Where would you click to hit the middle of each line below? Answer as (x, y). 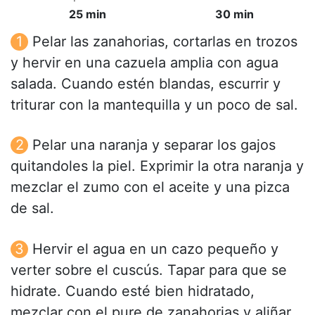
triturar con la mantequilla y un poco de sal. (154, 105)
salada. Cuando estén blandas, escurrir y (146, 84)
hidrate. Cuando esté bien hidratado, (133, 291)
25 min (87, 14)
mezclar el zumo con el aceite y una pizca (150, 187)
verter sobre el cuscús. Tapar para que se (149, 270)
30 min (234, 14)
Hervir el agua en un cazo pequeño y (155, 249)
